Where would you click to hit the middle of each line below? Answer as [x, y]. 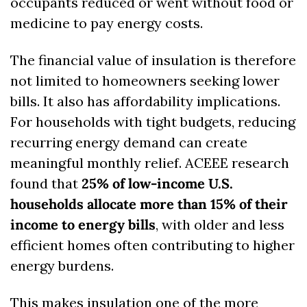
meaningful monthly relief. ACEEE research [150, 163]
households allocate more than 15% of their [149, 204]
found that [46, 184]
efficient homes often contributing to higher [152, 245]
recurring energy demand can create [129, 143]
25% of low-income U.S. [157, 184]
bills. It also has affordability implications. [145, 101]
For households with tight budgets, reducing [153, 122]
